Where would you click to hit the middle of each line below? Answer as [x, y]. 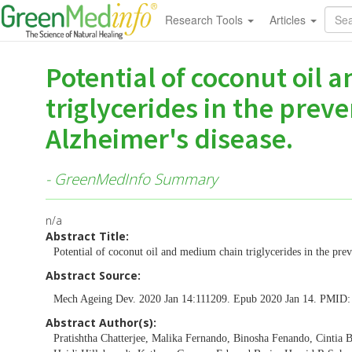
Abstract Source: [93, 275]
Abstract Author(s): [101, 322]
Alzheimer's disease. [169, 139]
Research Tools [205, 20]
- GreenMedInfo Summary [132, 179]
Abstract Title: [87, 236]
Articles [289, 20]
